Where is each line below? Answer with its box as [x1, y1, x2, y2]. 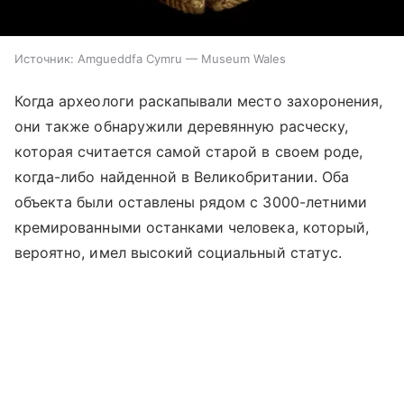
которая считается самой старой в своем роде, [14, 142, 363, 161]
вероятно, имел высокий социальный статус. [14, 243, 342, 262]
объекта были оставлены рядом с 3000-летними [14, 192, 368, 211]
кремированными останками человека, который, [14, 217, 370, 236]
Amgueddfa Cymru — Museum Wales [78, 50, 286, 66]
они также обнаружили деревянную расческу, [14, 116, 348, 135]
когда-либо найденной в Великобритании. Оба [14, 167, 350, 186]
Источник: [14, 50, 74, 66]
